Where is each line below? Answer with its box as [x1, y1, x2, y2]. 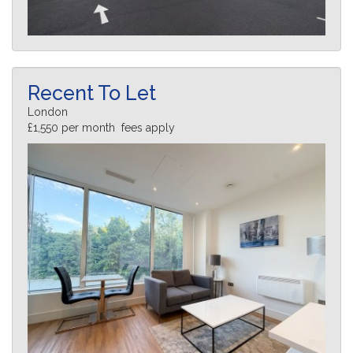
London [28, 105, 68, 118]
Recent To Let [28, 80, 156, 105]
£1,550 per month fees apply [28, 121, 175, 134]
